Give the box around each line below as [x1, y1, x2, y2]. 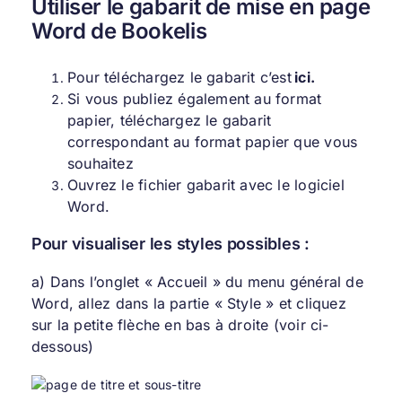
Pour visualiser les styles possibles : [31, 234, 310, 254]
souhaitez [66, 154, 134, 173]
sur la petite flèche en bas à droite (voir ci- [31, 316, 329, 335]
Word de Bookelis [31, 17, 207, 44]
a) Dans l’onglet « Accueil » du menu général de [31, 273, 363, 292]
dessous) [31, 337, 94, 356]
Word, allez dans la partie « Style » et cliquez [31, 294, 346, 313]
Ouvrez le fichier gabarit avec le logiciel [66, 176, 345, 195]
